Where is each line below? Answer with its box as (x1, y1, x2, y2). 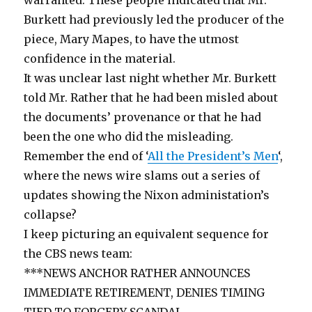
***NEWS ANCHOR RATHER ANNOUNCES (24, 265, 251, 280)
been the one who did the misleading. (24, 129, 234, 143)
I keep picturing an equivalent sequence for (24, 226, 270, 241)
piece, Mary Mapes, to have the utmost (24, 31, 240, 46)
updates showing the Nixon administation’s (24, 187, 270, 202)
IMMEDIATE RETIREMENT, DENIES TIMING (24, 285, 265, 299)
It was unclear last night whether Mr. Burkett (24, 70, 277, 85)
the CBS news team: (24, 246, 133, 260)
